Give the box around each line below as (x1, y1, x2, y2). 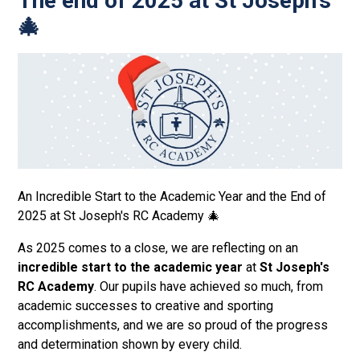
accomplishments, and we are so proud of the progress (18, 317, 329, 333)
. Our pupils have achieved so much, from (94, 278, 324, 294)
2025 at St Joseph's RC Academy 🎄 (18, 207, 221, 223)
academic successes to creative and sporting (18, 297, 274, 313)
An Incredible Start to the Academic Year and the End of (18, 188, 327, 204)
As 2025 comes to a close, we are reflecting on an (18, 239, 299, 256)
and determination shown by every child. (18, 336, 243, 352)
